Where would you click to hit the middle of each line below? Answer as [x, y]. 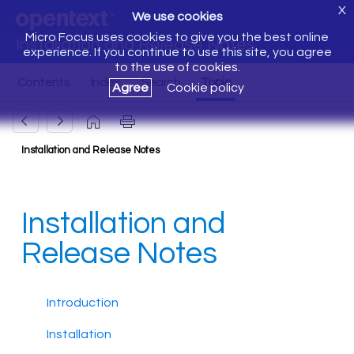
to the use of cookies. [177, 67]
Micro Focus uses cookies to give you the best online [177, 37]
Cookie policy [205, 88]
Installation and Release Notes [136, 45]
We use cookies [177, 17]
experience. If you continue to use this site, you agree [177, 52]
